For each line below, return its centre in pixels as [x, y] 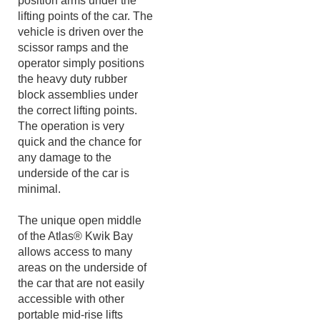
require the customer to [76, 9]
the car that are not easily [81, 307]
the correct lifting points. [77, 135]
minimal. [39, 213]
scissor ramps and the [73, 72]
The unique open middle [80, 245]
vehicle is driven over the [81, 56]
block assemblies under [78, 119]
